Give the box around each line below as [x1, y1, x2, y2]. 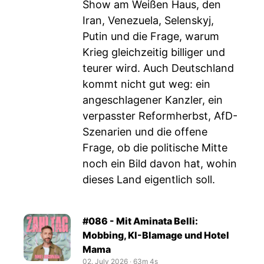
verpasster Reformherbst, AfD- [82, 110, 237, 122]
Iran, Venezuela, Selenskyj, [82, 14, 214, 27]
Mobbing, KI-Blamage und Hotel [82, 229, 229, 241]
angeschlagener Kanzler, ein [82, 94, 223, 106]
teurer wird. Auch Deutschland [82, 62, 234, 74]
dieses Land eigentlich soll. [82, 173, 215, 186]
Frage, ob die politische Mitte [82, 141, 227, 154]
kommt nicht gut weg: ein [82, 78, 210, 90]
